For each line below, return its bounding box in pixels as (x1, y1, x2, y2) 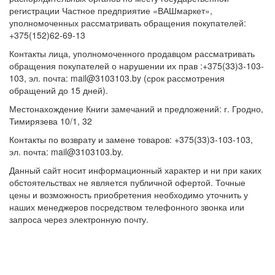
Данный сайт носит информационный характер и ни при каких (9, 164, 261, 177)
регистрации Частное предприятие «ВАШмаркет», (9, 4, 212, 17)
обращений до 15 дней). (9, 84, 108, 97)
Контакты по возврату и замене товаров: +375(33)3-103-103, (9, 133, 253, 146)
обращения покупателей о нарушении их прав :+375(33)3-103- (9, 60, 264, 72)
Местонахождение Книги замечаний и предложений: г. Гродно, (9, 103, 263, 115)
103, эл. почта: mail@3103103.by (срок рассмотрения (9, 72, 225, 85)
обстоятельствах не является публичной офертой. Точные (9, 176, 246, 189)
